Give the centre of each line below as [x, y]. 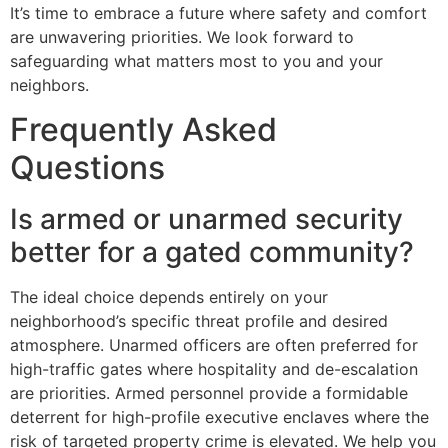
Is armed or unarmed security [206, 219]
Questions [87, 168]
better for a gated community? [212, 252]
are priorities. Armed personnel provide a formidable [209, 393]
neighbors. [49, 85]
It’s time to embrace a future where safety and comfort [218, 13]
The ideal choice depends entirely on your [169, 297]
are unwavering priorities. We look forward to [182, 37]
